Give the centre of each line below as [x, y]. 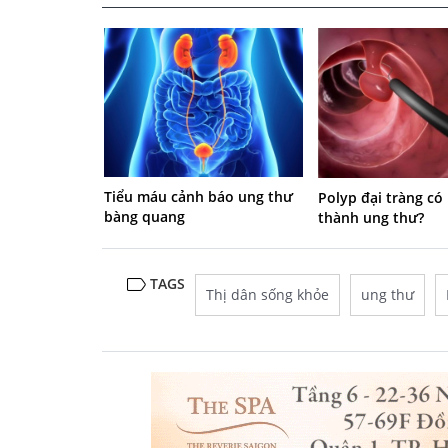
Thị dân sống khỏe [267, 294]
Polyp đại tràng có [381, 197]
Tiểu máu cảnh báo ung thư [198, 197]
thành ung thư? [371, 217]
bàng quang [144, 217]
